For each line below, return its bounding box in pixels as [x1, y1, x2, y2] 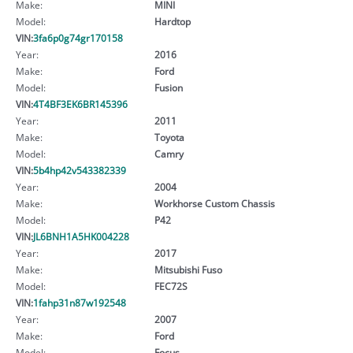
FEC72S [154, 279, 188, 292]
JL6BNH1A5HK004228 [33, 229, 129, 243]
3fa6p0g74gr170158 [33, 31, 123, 44]
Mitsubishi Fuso [154, 262, 222, 276]
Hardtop [154, 14, 191, 28]
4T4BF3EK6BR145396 [33, 97, 128, 110]
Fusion [154, 80, 183, 94]
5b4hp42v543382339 [33, 163, 126, 176]
